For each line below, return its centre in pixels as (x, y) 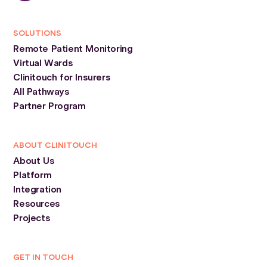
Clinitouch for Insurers (62, 78)
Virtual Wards (43, 63)
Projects (32, 218)
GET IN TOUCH (44, 257)
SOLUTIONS (38, 33)
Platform (32, 176)
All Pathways (41, 92)
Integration (37, 190)
